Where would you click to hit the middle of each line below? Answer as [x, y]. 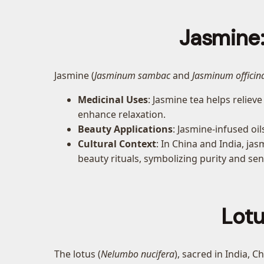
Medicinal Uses [113, 99]
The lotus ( [77, 254]
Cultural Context [117, 143]
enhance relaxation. [122, 114]
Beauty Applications [125, 129]
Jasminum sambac [132, 75]
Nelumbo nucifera [138, 254]
